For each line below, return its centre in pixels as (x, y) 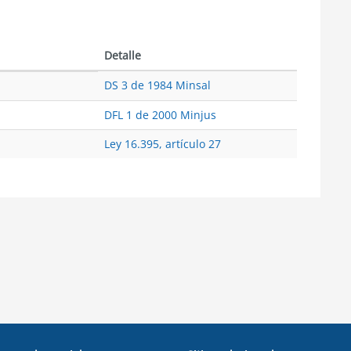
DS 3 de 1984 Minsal (157, 85)
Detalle (123, 55)
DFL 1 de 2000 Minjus (160, 115)
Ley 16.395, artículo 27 (163, 144)
